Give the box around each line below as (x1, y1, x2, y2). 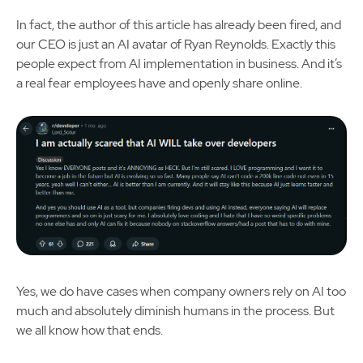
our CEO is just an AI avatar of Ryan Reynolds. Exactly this (16, 36, 335, 53)
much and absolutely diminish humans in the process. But (16, 301, 335, 319)
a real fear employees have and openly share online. (16, 75, 302, 92)
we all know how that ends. (16, 321, 163, 339)
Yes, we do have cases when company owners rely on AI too (16, 282, 346, 300)
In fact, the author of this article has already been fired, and (16, 16, 341, 34)
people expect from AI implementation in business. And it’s (16, 55, 342, 73)
